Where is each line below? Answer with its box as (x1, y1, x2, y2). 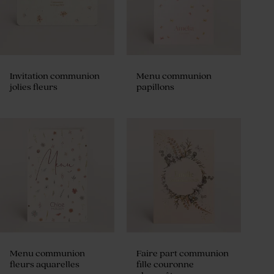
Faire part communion (136, 248, 229, 259)
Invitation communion (10, 71, 100, 82)
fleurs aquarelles (10, 259, 80, 270)
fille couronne (136, 259, 194, 270)
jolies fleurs (10, 82, 57, 93)
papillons (136, 82, 175, 93)
